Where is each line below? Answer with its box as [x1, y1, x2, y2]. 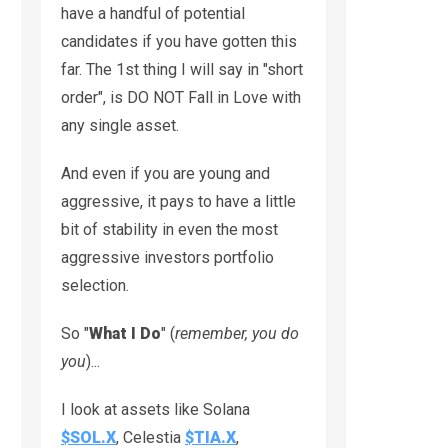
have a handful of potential [61, 3, 245, 23]
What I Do [89, 323, 161, 343]
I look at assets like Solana [61, 399, 250, 419]
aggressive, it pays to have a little [61, 191, 296, 211]
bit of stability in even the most [61, 219, 278, 239]
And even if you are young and [61, 163, 270, 183]
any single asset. [61, 115, 179, 135]
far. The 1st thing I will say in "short [61, 59, 303, 79]
